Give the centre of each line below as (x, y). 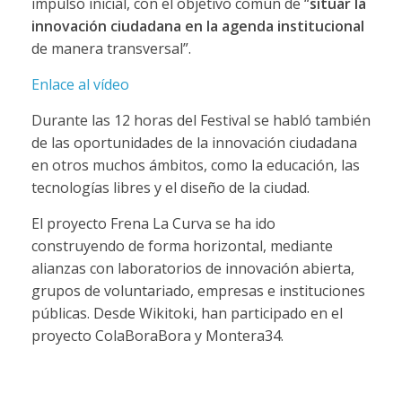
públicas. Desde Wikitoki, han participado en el (187, 313)
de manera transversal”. (111, 48)
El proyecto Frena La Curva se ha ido (153, 223)
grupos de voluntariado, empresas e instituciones (198, 290)
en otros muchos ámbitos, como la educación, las (195, 165)
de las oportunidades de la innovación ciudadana (194, 142)
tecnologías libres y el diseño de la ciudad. (170, 187)
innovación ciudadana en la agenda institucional (197, 26)
